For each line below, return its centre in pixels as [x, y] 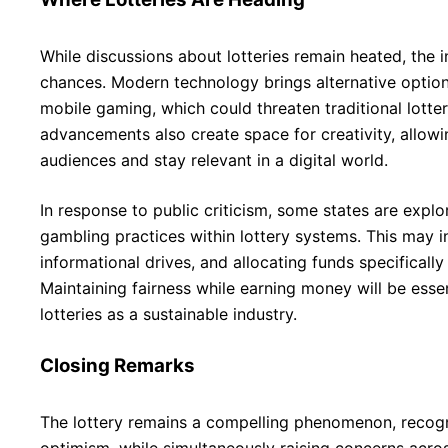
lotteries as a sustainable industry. [168, 313]
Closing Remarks [117, 365]
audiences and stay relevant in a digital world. [214, 159]
